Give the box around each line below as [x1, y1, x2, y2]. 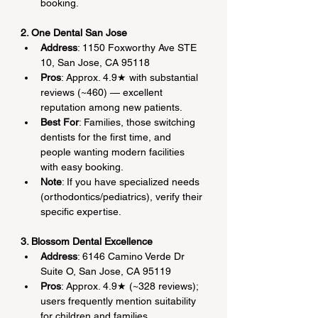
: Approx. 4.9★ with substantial [61, 71, 201, 83]
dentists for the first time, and [40, 131, 174, 143]
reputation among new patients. [40, 101, 182, 113]
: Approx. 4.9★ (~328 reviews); [61, 280, 201, 292]
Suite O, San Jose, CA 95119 [40, 265, 171, 277]
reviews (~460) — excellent [40, 86, 165, 98]
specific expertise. [40, 205, 121, 217]
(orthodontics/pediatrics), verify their [40, 190, 205, 202]
